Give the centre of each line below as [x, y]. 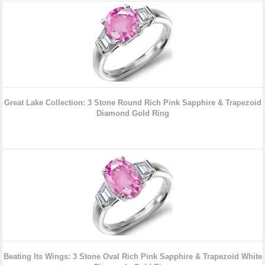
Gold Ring [150, 114]
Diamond [114, 114]
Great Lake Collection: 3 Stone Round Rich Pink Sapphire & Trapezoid [132, 103]
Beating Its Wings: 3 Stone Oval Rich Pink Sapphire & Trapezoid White [132, 257]
